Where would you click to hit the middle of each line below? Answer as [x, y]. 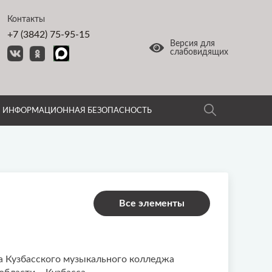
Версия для [192, 43]
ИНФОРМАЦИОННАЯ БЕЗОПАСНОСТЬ [77, 110]
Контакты [26, 19]
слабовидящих [199, 52]
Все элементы [152, 203]
